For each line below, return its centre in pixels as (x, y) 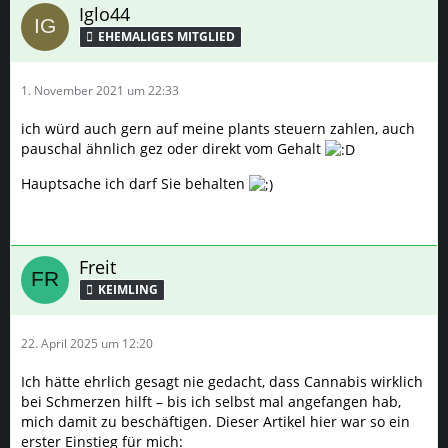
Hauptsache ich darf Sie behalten (135, 183)
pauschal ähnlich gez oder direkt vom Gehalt (173, 148)
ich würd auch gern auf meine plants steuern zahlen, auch (218, 128)
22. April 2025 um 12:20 (87, 343)
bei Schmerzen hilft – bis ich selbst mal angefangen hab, (211, 401)
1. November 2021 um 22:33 (100, 90)
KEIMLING (128, 290)
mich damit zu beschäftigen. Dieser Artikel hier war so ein (215, 421)
